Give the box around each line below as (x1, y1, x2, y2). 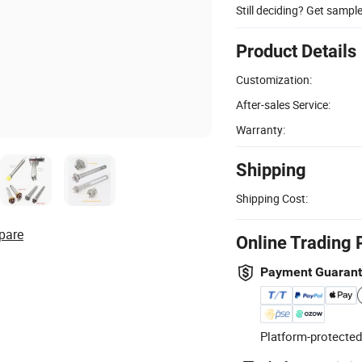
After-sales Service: (236, 96, 330, 112)
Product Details (236, 40, 356, 61)
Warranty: (236, 121, 285, 137)
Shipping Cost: (236, 190, 308, 206)
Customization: (236, 71, 312, 87)
